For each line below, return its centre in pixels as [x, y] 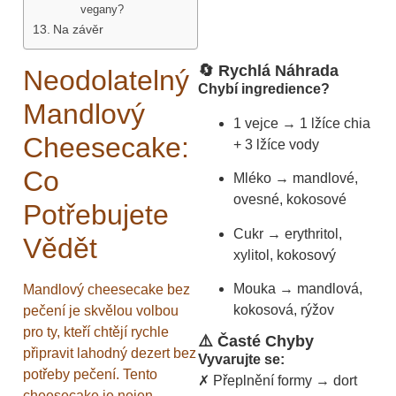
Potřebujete [96, 214]
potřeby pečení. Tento [90, 374]
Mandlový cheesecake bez [107, 289]
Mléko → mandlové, [296, 179]
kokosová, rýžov [284, 309]
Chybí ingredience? [264, 89]
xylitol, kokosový [285, 255]
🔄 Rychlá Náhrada [268, 71]
